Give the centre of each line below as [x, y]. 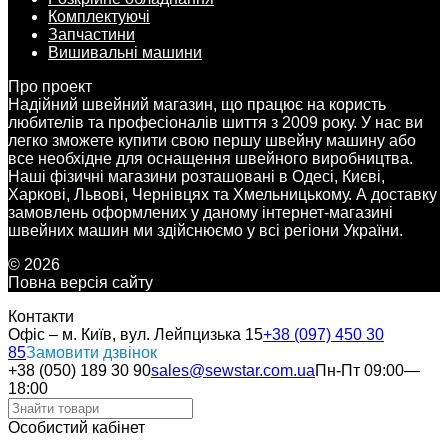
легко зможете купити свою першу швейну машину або [212, 140]
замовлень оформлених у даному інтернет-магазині [200, 212]
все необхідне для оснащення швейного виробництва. [210, 158]
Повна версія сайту [80, 282]
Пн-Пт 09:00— [367, 370]
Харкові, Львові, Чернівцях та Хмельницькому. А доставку [222, 194]
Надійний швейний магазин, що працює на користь [197, 104]
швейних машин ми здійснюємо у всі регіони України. [205, 230]
